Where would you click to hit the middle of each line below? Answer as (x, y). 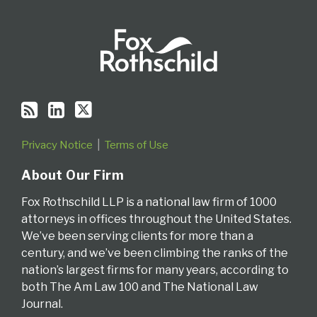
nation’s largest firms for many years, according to (155, 270)
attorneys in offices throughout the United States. (156, 219)
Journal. (42, 304)
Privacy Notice (57, 145)
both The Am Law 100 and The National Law (140, 287)
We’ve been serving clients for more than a (137, 236)
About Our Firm (73, 175)
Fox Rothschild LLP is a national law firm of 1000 (149, 202)
